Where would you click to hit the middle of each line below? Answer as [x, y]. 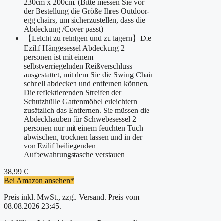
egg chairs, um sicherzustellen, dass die [84, 20]
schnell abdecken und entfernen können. [86, 84]
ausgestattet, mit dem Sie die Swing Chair [88, 75]
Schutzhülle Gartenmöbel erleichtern [80, 101]
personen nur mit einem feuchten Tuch [83, 128]
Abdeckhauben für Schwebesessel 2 [80, 119]
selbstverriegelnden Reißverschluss [78, 66]
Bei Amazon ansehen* [39, 180]
